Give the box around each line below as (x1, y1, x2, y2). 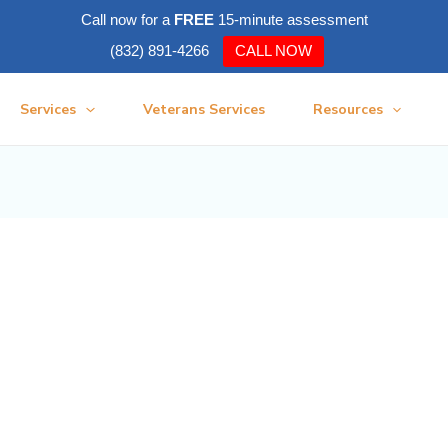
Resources (312, 100, 383, 119)
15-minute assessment (213, 11, 368, 28)
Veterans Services (142, 100, 265, 119)
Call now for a (80, 11, 174, 28)
